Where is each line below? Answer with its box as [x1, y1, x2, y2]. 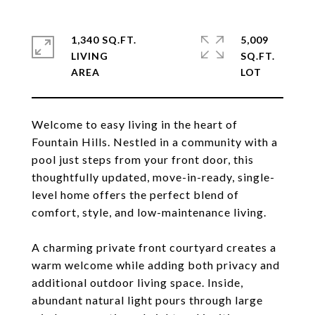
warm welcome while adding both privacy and [32, 258, 280, 271]
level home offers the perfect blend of [32, 188, 239, 201]
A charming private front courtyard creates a [32, 240, 276, 254]
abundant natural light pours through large [32, 293, 263, 307]
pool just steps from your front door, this [32, 153, 254, 166]
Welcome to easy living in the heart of [32, 117, 238, 131]
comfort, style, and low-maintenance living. [32, 205, 266, 219]
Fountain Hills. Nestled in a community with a [32, 135, 278, 148]
